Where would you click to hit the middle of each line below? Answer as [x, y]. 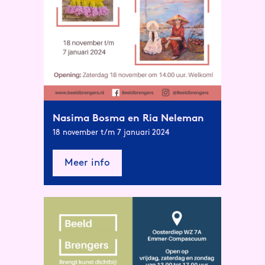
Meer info [87, 163]
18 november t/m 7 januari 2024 [111, 132]
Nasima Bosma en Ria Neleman [128, 118]
